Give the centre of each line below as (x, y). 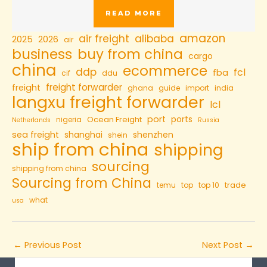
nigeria (69, 119)
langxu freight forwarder (108, 102)
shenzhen (153, 134)
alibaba (154, 38)
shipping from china (49, 168)
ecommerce (165, 71)
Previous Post (52, 245)
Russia (209, 120)
